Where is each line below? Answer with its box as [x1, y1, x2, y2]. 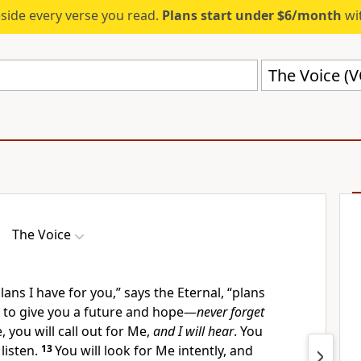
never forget [197, 303, 264, 321]
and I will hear [153, 322, 234, 340]
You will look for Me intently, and [55, 342, 253, 359]
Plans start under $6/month [161, 6, 342, 24]
